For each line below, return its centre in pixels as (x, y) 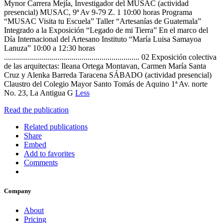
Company (18, 191)
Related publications (56, 126)
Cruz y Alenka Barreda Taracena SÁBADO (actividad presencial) (108, 75)
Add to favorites (49, 153)
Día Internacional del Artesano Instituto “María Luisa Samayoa (103, 39)
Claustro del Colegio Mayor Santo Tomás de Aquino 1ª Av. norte (106, 84)
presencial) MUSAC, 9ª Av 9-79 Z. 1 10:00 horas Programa (98, 12)
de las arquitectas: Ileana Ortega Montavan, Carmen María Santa (105, 66)
